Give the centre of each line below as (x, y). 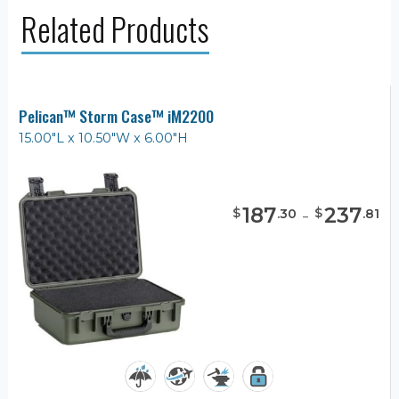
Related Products (115, 28)
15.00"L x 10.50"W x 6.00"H (103, 138)
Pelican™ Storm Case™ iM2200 (116, 115)
